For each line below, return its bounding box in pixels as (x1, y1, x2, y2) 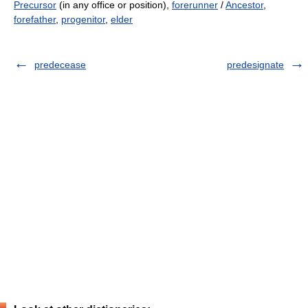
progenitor (61, 14, 105, 25)
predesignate (227, 59, 284, 70)
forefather (14, 14, 56, 25)
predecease (34, 59, 86, 70)
